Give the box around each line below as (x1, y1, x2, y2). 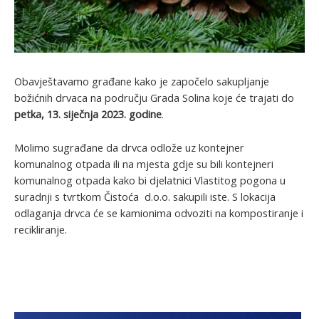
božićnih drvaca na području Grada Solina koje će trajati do (14, 90, 294, 105)
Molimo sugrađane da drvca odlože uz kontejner (14, 140, 244, 155)
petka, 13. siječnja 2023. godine (14, 107, 162, 122)
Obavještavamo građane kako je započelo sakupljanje (14, 74, 269, 89)
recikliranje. (14, 221, 67, 236)
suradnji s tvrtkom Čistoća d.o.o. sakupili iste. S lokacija (14, 189, 276, 204)
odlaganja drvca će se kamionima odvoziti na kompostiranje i (14, 205, 303, 220)
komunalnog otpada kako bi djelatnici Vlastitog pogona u (14, 172, 286, 187)
